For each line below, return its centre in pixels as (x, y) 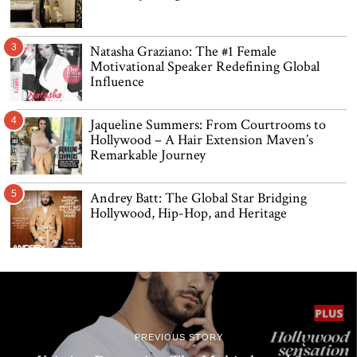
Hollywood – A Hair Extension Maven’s (202, 140)
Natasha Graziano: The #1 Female (184, 52)
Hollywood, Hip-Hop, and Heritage (189, 214)
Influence (118, 82)
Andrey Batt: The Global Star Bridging (199, 198)
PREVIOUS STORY (178, 337)
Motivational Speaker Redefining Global (205, 67)
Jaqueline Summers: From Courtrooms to (208, 125)
